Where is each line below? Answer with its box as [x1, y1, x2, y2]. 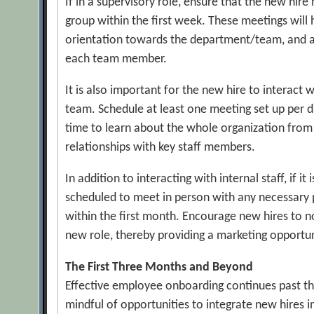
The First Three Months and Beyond [65, 261, 254, 274]
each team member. [65, 53, 168, 66]
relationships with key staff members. [65, 141, 256, 154]
